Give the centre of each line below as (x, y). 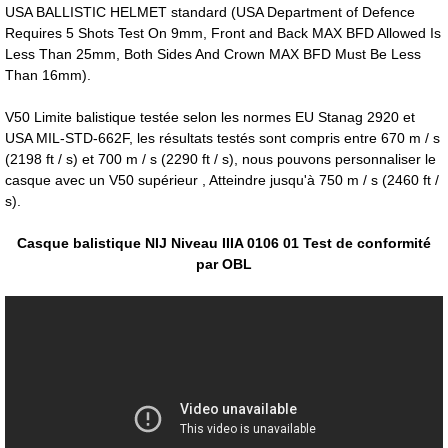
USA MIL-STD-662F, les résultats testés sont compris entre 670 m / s (222, 138)
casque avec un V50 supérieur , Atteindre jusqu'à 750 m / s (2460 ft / (222, 180)
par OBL (224, 264)
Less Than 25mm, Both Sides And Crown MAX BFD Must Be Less (213, 54)
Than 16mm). (48, 75)
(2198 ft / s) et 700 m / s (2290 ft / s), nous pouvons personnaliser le (220, 159)
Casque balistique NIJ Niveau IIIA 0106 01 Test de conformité (224, 243)
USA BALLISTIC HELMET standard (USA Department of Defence (210, 12)
